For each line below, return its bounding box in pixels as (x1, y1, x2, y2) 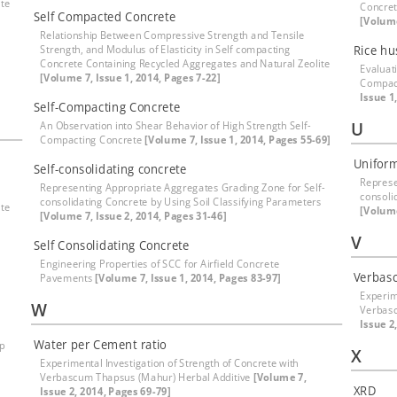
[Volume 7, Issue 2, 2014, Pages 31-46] (40, 208, 227, 223)
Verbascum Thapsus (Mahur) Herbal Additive (40, 370, 253, 385)
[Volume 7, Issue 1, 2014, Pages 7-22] (40, 70, 221, 85)
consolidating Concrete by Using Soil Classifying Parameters (40, 194, 322, 209)
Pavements (40, 270, 96, 285)
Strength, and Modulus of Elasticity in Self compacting (40, 42, 291, 57)
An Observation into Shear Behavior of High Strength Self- (40, 118, 311, 133)
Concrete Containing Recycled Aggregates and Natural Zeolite (40, 56, 331, 71)
